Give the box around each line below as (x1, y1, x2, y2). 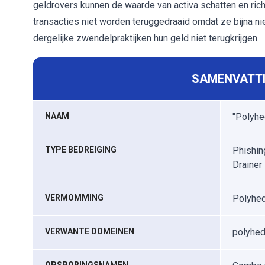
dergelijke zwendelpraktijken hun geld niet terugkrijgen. (33, 33, 259, 44)
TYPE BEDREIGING (45, 145, 117, 154)
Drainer (232, 159, 262, 170)
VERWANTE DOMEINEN (45, 227, 134, 236)
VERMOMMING (45, 193, 104, 202)
